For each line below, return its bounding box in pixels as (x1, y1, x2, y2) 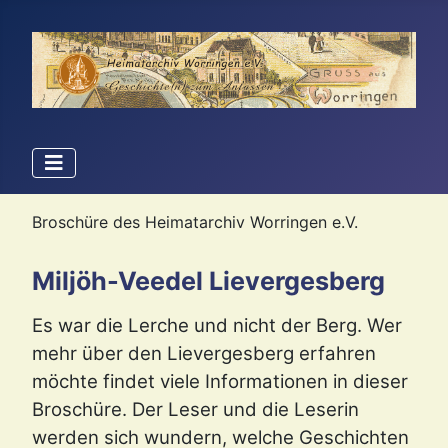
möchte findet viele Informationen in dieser (32, 370, 408, 394)
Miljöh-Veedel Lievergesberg (32, 266, 385, 297)
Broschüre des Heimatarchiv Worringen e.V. (32, 212, 358, 233)
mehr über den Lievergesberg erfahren (32, 342, 376, 366)
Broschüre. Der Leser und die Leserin (32, 398, 359, 422)
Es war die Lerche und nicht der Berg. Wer (32, 314, 402, 338)
